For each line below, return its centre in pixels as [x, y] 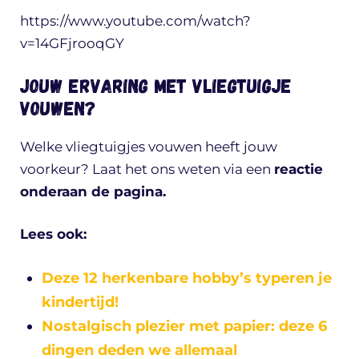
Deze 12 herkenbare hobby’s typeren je [187, 278]
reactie [298, 169]
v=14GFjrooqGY [72, 43]
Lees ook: [53, 234]
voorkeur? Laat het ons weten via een [147, 169]
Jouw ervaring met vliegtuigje [156, 85]
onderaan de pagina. [93, 191]
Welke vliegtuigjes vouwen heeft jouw [149, 146]
